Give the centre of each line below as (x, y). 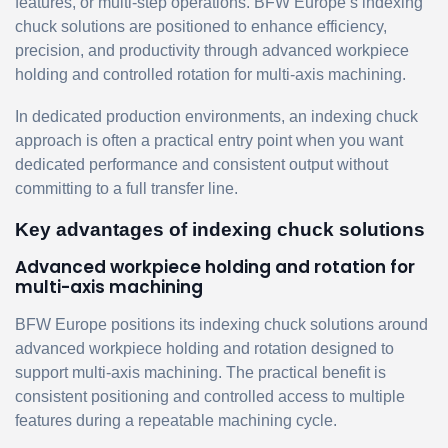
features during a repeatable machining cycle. (176, 420)
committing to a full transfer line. (126, 188)
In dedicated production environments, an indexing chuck (216, 116)
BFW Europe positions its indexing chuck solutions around (221, 324)
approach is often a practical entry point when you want (209, 140)
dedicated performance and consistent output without (201, 164)
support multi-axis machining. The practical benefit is (200, 372)
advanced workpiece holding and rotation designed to (204, 348)
